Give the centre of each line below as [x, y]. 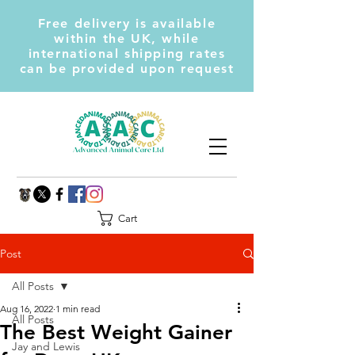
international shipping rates [127, 53]
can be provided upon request [127, 69]
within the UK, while [127, 38]
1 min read [78, 309]
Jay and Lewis [46, 346]
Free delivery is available [127, 23]
